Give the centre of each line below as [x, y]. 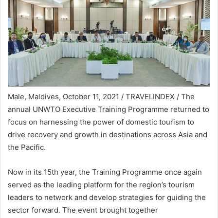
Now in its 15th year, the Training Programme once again [105, 172]
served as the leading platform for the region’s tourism [101, 184]
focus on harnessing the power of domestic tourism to [101, 122]
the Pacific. [27, 147]
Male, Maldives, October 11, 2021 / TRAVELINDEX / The [101, 96]
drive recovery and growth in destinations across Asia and [108, 134]
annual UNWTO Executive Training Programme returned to [109, 109]
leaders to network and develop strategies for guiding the [107, 197]
